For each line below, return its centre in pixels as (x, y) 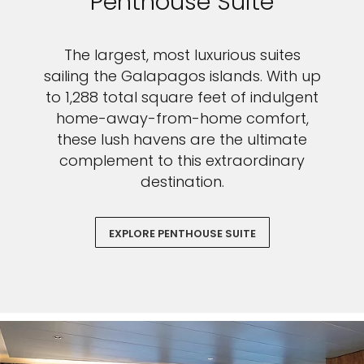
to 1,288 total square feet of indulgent (182, 97)
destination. (182, 182)
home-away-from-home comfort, (182, 118)
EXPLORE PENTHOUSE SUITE (182, 234)
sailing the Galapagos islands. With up (182, 76)
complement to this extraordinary (182, 160)
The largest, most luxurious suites (182, 55)
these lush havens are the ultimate (182, 139)
